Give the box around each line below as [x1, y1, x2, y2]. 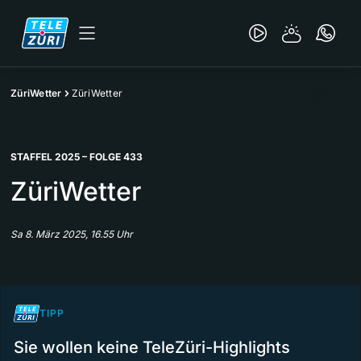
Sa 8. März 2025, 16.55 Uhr [10, 228, 133, 240]
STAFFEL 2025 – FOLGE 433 [10, 151, 143, 163]
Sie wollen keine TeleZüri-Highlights [14, 338, 290, 357]
